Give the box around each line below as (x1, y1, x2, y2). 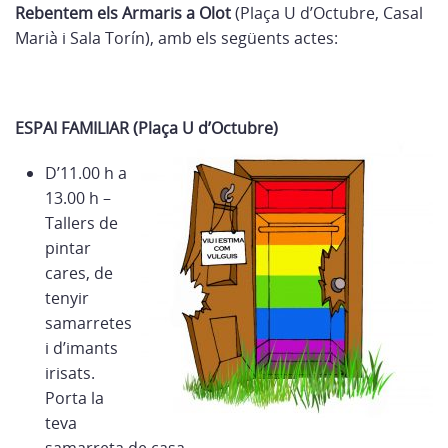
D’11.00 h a (45, 162, 127, 184)
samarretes (45, 312, 132, 334)
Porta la (45, 387, 104, 409)
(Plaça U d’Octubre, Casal (231, 2, 423, 24)
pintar (45, 237, 91, 259)
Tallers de (45, 212, 118, 234)
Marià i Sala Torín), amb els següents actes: (15, 27, 338, 49)
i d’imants (45, 337, 118, 359)
